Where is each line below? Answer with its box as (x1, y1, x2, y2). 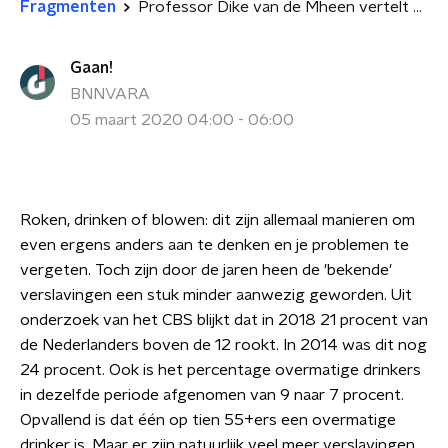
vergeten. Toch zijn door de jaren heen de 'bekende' (20, 262, 392, 278)
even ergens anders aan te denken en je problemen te (20, 237, 409, 253)
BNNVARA (70, 86, 150, 102)
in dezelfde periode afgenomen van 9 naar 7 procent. (20, 387, 404, 403)
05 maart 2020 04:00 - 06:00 (70, 112, 294, 128)
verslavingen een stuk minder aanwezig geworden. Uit (20, 287, 412, 303)
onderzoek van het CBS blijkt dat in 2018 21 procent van (20, 312, 428, 328)
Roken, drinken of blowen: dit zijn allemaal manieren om (20, 212, 415, 228)
